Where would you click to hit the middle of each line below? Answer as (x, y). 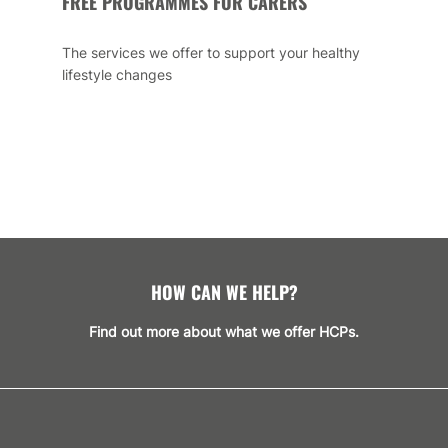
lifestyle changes (116, 74)
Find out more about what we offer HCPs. (224, 331)
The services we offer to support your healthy (210, 52)
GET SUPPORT (224, 418)
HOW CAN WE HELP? (224, 291)
